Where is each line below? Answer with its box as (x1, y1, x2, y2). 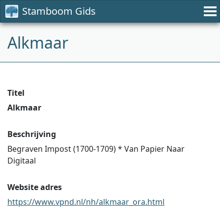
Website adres (7, 182, 62, 192)
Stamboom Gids (22, 4, 96, 18)
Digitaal (7, 155, 36, 166)
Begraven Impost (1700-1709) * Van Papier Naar (7, 143, 185, 154)
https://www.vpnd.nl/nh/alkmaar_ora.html (7, 196, 165, 207)
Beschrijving (7, 129, 56, 139)
